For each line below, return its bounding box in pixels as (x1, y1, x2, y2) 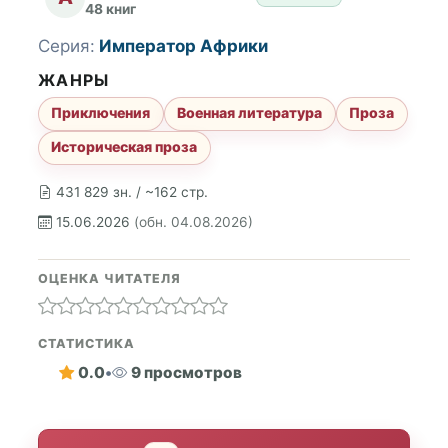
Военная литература (177, 104, 323, 122)
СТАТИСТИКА (38, 335, 135, 351)
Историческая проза (51, 138, 198, 156)
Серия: (38, 36, 95, 57)
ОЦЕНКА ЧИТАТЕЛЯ (38, 270, 181, 286)
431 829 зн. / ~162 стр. (56, 184, 208, 200)
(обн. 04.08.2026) (134, 214, 253, 230)
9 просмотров (130, 363, 242, 383)
